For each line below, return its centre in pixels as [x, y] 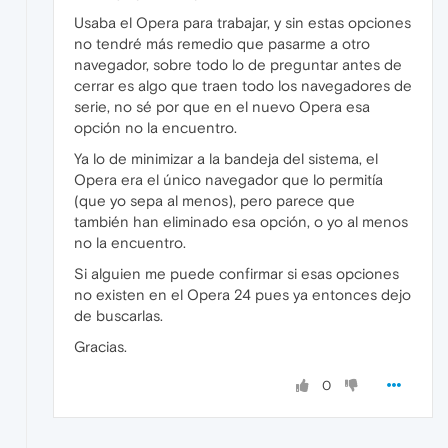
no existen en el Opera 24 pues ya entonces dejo [242, 294]
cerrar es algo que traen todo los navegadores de [243, 85]
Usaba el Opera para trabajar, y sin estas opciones [242, 22]
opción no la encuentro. [155, 127]
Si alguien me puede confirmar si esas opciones [236, 273]
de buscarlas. [118, 315]
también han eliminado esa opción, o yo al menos [241, 221]
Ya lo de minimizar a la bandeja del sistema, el [226, 158]
